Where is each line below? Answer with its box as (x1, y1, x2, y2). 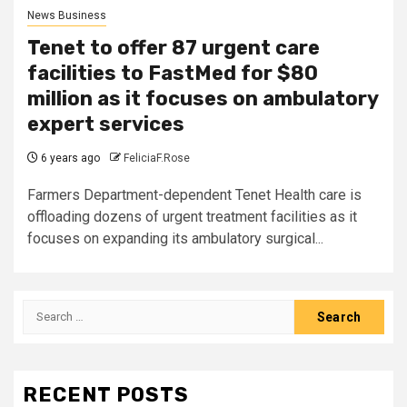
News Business (27, 8, 106, 22)
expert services (27, 111, 184, 136)
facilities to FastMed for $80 (27, 60, 318, 85)
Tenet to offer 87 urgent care (27, 35, 320, 60)
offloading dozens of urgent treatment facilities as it (27, 207, 357, 225)
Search (22, 300, 71, 318)
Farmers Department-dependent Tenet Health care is (27, 185, 362, 203)
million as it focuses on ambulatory (27, 85, 378, 111)
